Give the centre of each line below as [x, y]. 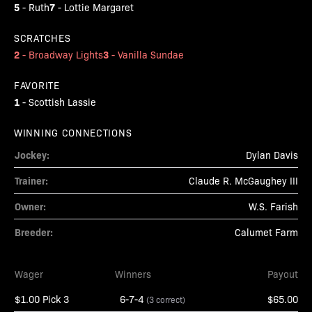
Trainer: [31, 180]
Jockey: [32, 155]
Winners [133, 274]
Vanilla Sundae [151, 54]
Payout [283, 274]
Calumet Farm [266, 232]
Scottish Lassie [62, 102]
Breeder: [34, 232]
